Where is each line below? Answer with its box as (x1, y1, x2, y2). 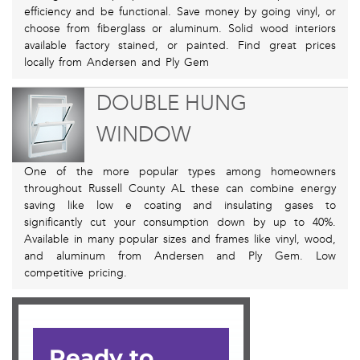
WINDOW (96, 122, 191, 148)
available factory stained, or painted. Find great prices (24, 39, 336, 53)
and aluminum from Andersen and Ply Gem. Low (24, 249, 336, 264)
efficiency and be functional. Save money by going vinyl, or (24, 5, 336, 19)
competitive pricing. (24, 266, 127, 280)
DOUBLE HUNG (96, 91, 247, 117)
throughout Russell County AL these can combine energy (24, 182, 336, 196)
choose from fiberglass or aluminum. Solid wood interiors (24, 22, 336, 36)
